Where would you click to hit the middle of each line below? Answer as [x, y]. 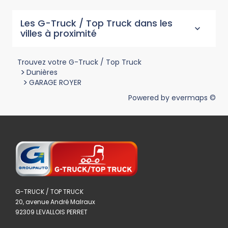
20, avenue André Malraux [55, 202]
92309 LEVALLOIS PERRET [51, 212]
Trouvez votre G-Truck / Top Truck [79, 62]
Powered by [150, 98]
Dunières [42, 73]
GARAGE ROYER [55, 83]
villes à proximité [59, 34]
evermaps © [194, 98]
